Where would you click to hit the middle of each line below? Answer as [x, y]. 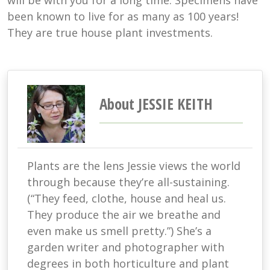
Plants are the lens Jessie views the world [134, 166]
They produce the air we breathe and [124, 215]
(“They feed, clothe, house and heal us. [127, 199]
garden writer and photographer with [126, 247]
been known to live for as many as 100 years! [123, 17]
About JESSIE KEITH [156, 104]
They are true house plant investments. [110, 33]
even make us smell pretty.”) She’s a [119, 231]
